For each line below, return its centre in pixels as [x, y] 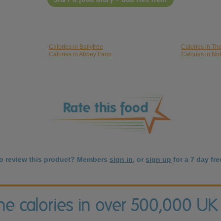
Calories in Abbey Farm [80, 55]
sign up [159, 160]
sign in [121, 160]
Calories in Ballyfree [76, 47]
